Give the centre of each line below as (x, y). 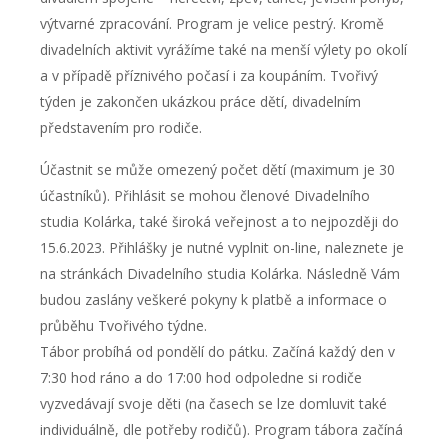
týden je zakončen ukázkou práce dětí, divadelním (200, 101)
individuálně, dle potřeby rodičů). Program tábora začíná (221, 429)
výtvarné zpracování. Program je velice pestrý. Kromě (212, 23)
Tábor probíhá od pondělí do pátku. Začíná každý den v (217, 351)
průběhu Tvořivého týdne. (123, 325)
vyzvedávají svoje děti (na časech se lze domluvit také (213, 403)
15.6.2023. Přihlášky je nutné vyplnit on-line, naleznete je (222, 247)
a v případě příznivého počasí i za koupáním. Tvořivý (209, 75)
